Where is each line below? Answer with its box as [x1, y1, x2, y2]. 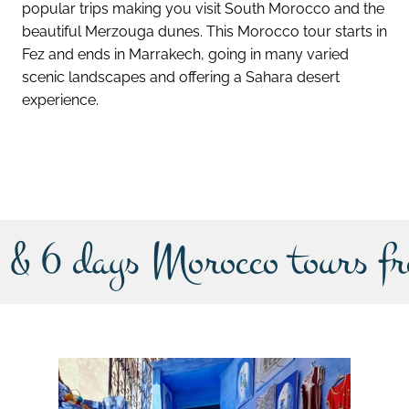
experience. [22, 90, 99, 109]
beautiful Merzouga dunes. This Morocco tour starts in [22, 22, 387, 40]
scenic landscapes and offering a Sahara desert [22, 68, 340, 86]
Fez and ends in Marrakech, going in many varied [22, 45, 349, 63]
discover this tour [151, 139, 268, 157]
